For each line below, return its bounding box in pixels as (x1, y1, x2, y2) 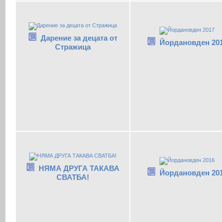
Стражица (55, 43, 91, 52)
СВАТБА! (56, 173, 89, 182)
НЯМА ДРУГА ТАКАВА (38, 164, 119, 173)
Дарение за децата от (40, 34, 117, 43)
